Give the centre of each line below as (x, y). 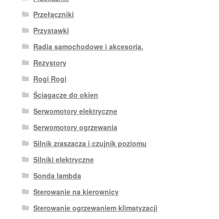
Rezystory (50, 62)
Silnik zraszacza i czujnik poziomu (90, 143)
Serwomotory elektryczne (75, 111)
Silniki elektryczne (63, 159)
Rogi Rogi (50, 78)
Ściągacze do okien (66, 95)
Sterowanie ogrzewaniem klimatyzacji (95, 208)
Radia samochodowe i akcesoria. (88, 46)
